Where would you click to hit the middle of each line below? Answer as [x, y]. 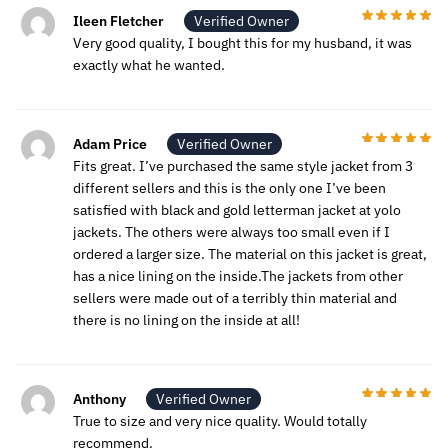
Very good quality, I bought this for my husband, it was [242, 42]
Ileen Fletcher [118, 20]
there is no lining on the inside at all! [186, 319]
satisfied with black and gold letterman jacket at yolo [237, 209]
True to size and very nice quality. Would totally [220, 420]
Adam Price [110, 143]
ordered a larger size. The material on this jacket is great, [250, 253]
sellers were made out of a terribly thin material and [235, 297]
